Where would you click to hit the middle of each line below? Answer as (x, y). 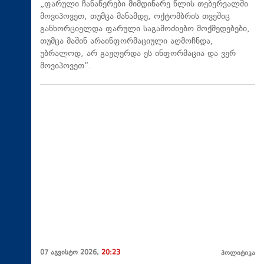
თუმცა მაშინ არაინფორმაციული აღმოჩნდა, (127, 42)
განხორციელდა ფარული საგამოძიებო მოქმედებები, (145, 29)
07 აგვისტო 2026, (71, 253)
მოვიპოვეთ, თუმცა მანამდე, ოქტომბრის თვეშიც (135, 17)
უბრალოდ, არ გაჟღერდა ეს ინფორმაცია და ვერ (138, 54)
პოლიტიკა (238, 253)
